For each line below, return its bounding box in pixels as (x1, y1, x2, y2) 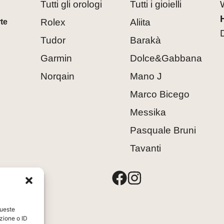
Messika (130, 106, 166, 117)
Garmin (40, 52, 72, 63)
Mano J (130, 70, 162, 81)
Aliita (130, 16, 151, 27)
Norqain (40, 70, 75, 81)
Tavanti (130, 142, 161, 153)
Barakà (130, 34, 161, 45)
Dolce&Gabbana (130, 52, 202, 63)
